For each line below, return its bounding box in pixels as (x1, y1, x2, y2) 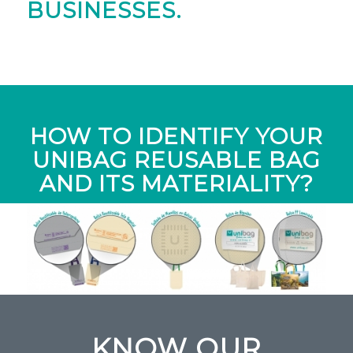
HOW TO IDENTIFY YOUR (29, 122, 323, 150)
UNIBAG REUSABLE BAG (32, 146, 321, 173)
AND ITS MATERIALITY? (39, 169, 314, 197)
